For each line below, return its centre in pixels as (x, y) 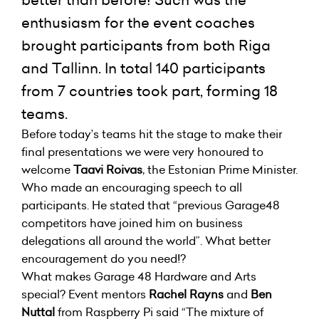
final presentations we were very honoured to (142, 152)
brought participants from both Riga (146, 46)
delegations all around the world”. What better (146, 241)
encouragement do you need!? (104, 258)
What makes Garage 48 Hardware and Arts (139, 276)
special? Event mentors (85, 294)
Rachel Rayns (186, 294)
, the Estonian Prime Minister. (220, 169)
